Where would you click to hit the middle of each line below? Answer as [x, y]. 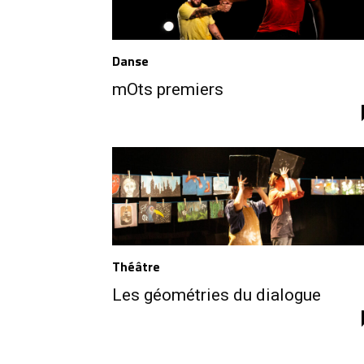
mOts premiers [168, 89]
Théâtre [136, 267]
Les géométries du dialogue [217, 295]
